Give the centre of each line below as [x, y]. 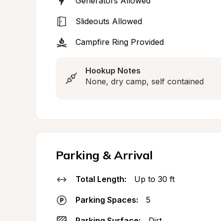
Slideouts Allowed [109, 21]
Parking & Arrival [104, 155]
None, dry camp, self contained [145, 81]
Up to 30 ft [154, 179]
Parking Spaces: [107, 200]
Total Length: [101, 179]
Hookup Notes [113, 71]
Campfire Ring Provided [120, 42]
